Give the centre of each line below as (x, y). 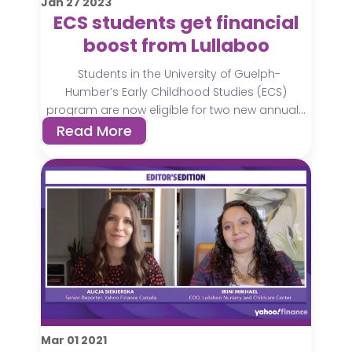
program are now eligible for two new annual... (176, 110)
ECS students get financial (176, 22)
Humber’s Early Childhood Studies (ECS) (176, 92)
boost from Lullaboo (176, 45)
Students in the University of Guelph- (176, 73)
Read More (95, 130)
